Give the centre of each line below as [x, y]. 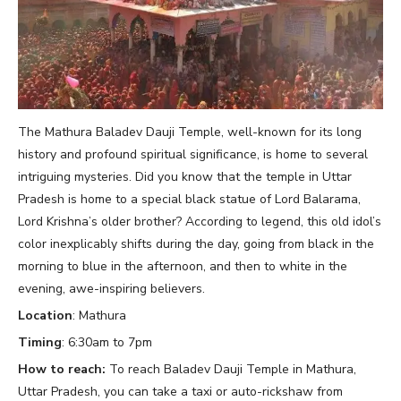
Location [45, 316]
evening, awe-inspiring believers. [111, 289]
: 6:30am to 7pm [109, 343]
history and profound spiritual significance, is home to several [193, 155]
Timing [40, 343]
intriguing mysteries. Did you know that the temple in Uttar [185, 177]
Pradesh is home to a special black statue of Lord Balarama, [189, 200]
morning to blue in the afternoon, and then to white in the [183, 267]
